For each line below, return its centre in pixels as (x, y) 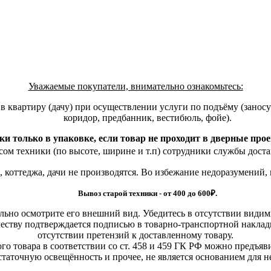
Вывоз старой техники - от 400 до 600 (144, 193)
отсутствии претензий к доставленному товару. (135, 235)
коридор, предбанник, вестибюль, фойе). (148, 117)
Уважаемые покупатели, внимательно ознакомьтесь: (135, 86)
